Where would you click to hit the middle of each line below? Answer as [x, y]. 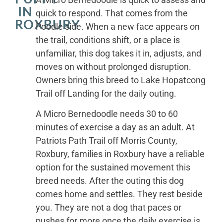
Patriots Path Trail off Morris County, [106, 141]
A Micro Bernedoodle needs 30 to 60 [107, 114]
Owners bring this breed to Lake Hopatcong [120, 80]
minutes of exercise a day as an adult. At [115, 127]
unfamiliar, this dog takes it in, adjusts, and [118, 53]
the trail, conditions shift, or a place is [108, 40]
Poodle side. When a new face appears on [117, 26]
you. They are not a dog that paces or [108, 208]
